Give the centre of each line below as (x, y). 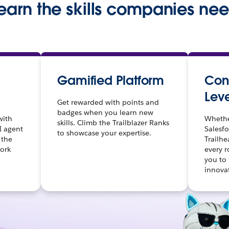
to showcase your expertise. (104, 133)
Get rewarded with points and (108, 102)
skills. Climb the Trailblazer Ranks (113, 123)
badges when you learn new (105, 112)
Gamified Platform (111, 81)
